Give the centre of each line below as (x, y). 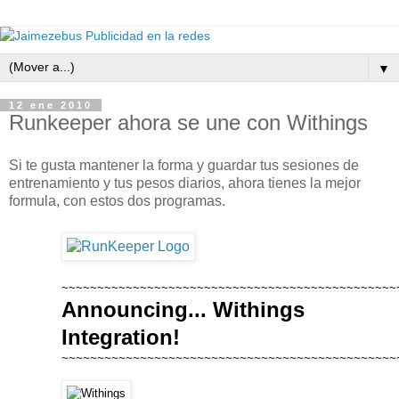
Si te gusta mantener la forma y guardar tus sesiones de (184, 165)
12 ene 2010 (51, 105)
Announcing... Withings (183, 309)
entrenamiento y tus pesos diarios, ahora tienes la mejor (185, 183)
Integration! (121, 337)
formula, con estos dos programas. (119, 200)
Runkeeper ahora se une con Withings (188, 122)
